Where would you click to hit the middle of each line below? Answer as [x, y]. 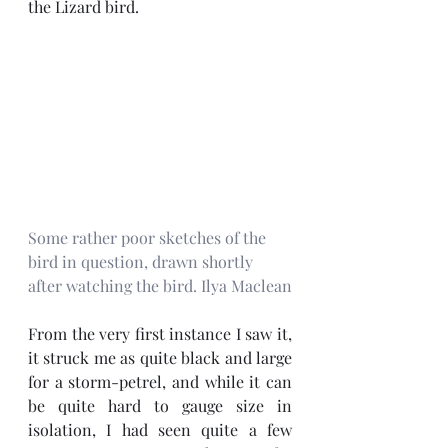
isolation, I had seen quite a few [160, 430]
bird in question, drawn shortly [142, 262]
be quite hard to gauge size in [160, 406]
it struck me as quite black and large [160, 358]
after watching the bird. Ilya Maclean [160, 286]
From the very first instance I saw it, [160, 334]
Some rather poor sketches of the [149, 238]
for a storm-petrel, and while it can [160, 382]
